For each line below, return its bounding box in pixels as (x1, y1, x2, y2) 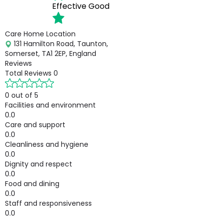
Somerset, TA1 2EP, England (5, 49, 96, 58)
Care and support (5, 120, 65, 130)
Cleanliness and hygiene (5, 139, 88, 149)
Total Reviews (5, 68, 52, 78)
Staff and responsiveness (5, 198, 92, 208)
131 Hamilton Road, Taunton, (12, 39, 108, 49)
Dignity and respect (5, 159, 72, 169)
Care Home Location (5, 29, 76, 39)
